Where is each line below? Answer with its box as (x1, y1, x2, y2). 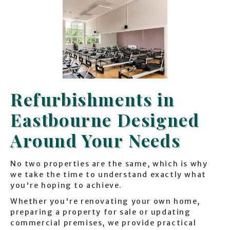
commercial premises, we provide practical (10, 218, 197, 228)
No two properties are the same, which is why (10, 159, 208, 169)
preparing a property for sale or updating (10, 207, 191, 217)
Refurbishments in (10, 87, 175, 111)
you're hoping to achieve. (10, 181, 123, 190)
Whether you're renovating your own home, (10, 197, 201, 206)
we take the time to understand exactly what (10, 170, 206, 180)
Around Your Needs (10, 128, 181, 152)
